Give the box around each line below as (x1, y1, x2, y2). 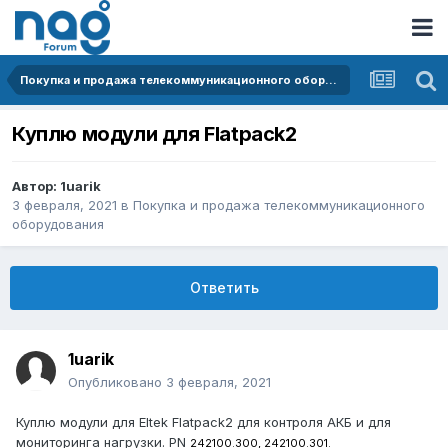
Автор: (12, 178, 60, 195)
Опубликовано (68, 374, 166, 391)
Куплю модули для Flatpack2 (12, 122, 297, 147)
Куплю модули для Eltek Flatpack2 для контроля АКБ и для (16, 414, 391, 431)
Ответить (189, 279, 259, 297)
